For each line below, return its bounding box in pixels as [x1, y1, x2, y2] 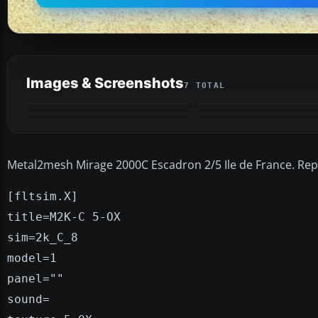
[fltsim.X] [7, 189, 78, 203]
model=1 [7, 251, 57, 265]
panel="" [7, 271, 64, 285]
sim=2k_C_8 [7, 230, 78, 244]
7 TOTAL [184, 80, 226, 90]
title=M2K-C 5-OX [7, 209, 121, 224]
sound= [7, 292, 50, 306]
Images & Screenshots [26, 74, 184, 92]
